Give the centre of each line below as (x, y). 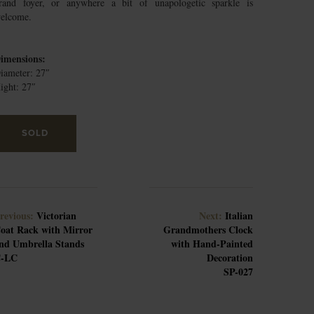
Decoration (230, 258)
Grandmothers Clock (208, 230)
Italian (239, 216)
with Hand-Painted (212, 244)
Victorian (56, 216)
